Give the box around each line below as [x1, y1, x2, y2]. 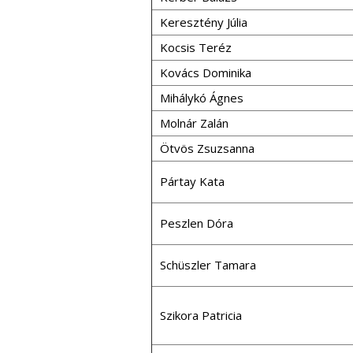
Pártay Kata [160, 173, 225, 189]
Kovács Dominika [160, 65, 251, 80]
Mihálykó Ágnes [160, 90, 243, 106]
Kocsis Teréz [160, 39, 232, 55]
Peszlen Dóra [160, 215, 233, 231]
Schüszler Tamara [160, 257, 256, 273]
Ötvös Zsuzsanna [160, 140, 255, 156]
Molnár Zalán [160, 115, 229, 131]
